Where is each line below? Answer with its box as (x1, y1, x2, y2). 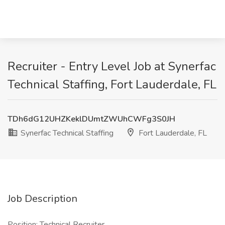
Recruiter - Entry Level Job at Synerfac (8, 58, 216, 74)
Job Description (8, 192, 77, 205)
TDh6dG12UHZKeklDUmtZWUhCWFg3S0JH (8, 114, 175, 125)
